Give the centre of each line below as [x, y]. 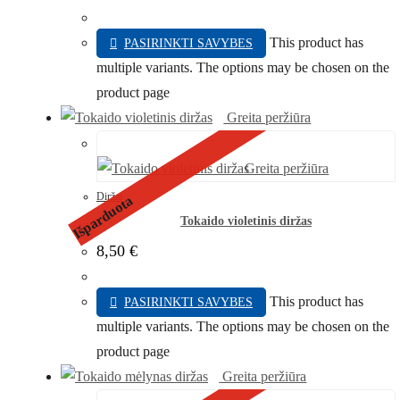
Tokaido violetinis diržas [246, 221]
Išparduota [103, 217]
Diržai [109, 196]
